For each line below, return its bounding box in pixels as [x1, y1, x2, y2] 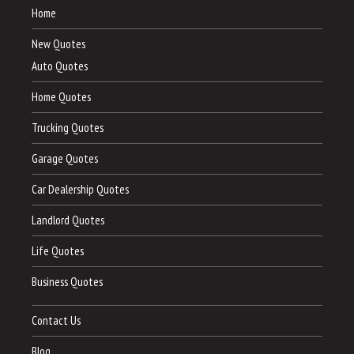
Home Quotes [32, 89, 91, 105]
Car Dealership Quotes [32, 182, 129, 198]
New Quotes [32, 36, 85, 52]
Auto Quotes [32, 58, 88, 74]
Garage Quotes [32, 151, 98, 167]
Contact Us [32, 313, 81, 329]
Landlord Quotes [32, 213, 104, 228]
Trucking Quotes [32, 120, 104, 136]
